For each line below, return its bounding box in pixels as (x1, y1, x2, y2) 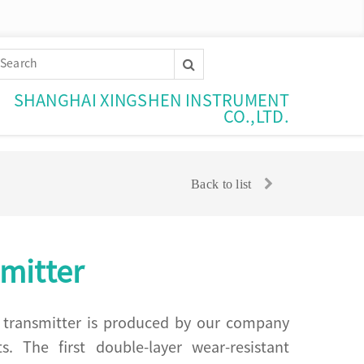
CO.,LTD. (223, 107, 289, 124)
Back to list (191, 177, 252, 190)
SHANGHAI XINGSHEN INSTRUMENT (13, 91, 289, 108)
